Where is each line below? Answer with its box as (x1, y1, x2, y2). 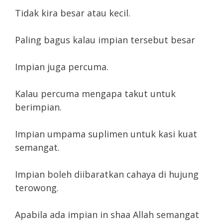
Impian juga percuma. (15, 61, 109, 73)
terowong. (15, 182, 59, 194)
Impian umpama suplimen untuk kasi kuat (15, 128, 197, 140)
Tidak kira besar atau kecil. (15, 7, 130, 19)
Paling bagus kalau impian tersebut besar (15, 34, 195, 46)
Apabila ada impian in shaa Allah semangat (15, 209, 199, 221)
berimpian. (15, 101, 62, 113)
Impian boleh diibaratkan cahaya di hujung (15, 168, 199, 181)
